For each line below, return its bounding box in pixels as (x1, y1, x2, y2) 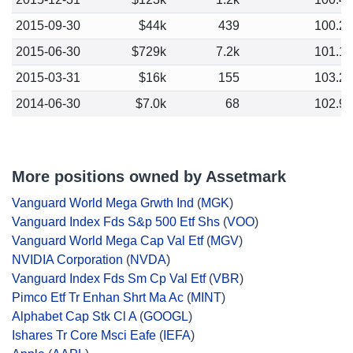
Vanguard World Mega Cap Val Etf (12, 234, 203, 247)
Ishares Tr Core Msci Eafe (12, 329, 156, 342)
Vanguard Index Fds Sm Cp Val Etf (12, 272, 206, 285)
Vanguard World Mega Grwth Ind (12, 196, 194, 210)
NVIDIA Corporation (12, 253, 123, 266)
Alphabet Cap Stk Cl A (12, 310, 136, 323)
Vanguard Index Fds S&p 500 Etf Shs (12, 215, 220, 229)
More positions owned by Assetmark (12, 168, 286, 185)
